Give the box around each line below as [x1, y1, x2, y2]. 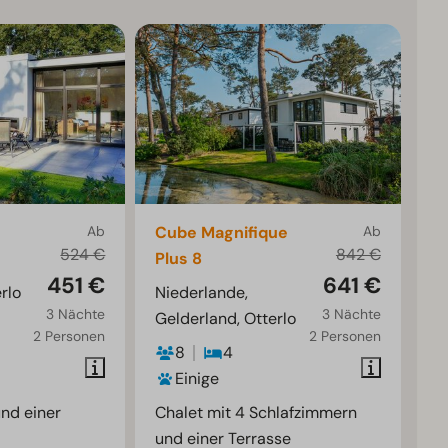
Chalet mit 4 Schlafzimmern [155, 402, 358, 424]
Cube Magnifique [155, 222, 289, 244]
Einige [175, 368, 220, 390]
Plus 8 [155, 248, 203, 270]
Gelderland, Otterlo [155, 308, 297, 330]
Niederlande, [155, 282, 249, 304]
